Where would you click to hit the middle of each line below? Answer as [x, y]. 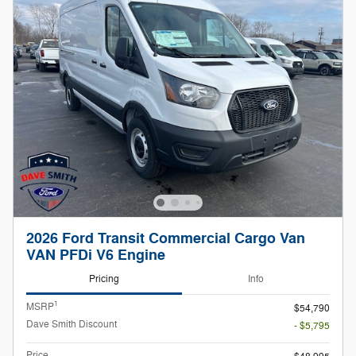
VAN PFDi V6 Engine [96, 256]
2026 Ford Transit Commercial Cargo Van [166, 239]
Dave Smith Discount [72, 324]
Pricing [104, 279]
